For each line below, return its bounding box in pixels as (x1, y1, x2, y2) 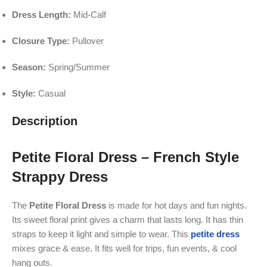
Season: (12, 61, 46, 72)
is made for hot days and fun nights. (106, 200, 247, 210)
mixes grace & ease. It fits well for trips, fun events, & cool (12, 243, 237, 253)
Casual (36, 88, 66, 98)
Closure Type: (12, 35, 70, 46)
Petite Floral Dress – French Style (12, 148, 239, 165)
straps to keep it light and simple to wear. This (12, 228, 191, 239)
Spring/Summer (46, 61, 110, 72)
